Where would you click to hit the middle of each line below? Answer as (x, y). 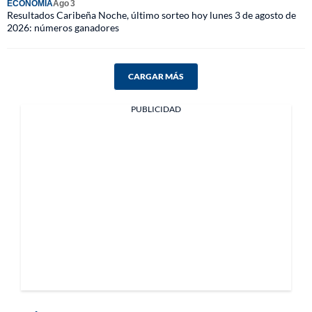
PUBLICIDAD (156, 109)
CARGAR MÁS (156, 76)
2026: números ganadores (63, 28)
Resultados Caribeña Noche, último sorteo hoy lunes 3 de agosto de (151, 15)
